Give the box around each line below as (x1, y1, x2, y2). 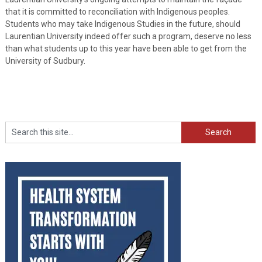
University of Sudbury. (5, 56, 85, 65)
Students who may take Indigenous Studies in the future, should (5, 19, 240, 29)
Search (181, 122, 207, 132)
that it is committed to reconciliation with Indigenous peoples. (5, 6, 230, 16)
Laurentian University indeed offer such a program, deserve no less (5, 31, 251, 41)
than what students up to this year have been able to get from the (5, 43, 247, 53)
